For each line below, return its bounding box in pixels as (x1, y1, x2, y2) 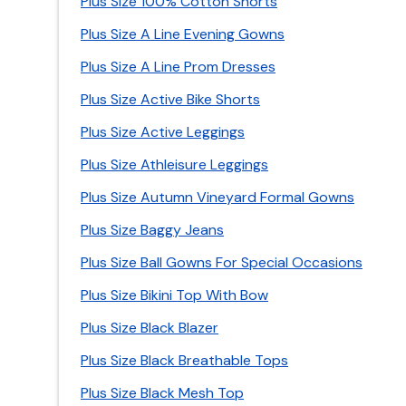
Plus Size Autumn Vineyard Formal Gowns (81, 188, 354, 207)
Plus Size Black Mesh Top (81, 383, 244, 402)
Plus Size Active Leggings (81, 122, 245, 141)
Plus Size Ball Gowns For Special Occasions (81, 253, 362, 272)
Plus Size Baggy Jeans (81, 220, 224, 239)
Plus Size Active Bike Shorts (81, 90, 260, 109)
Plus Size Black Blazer (81, 318, 218, 337)
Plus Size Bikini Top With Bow (81, 285, 268, 304)
